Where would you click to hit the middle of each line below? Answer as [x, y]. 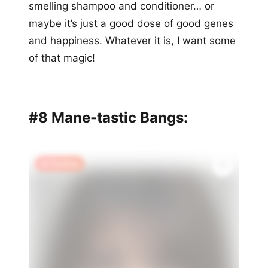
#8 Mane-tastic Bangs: [108, 118]
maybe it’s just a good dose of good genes [131, 24]
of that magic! [62, 58]
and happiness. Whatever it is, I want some [132, 41]
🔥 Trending [60, 164]
